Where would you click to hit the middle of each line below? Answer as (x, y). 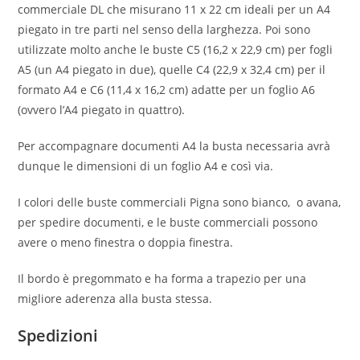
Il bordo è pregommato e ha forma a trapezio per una (162, 278)
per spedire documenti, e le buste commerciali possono (168, 222)
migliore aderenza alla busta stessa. (115, 299)
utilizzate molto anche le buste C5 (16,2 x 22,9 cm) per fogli (176, 49)
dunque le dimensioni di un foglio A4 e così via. (146, 166)
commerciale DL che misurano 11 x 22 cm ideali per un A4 (174, 9)
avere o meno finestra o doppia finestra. (126, 242)
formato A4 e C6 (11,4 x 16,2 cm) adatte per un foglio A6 (167, 90)
